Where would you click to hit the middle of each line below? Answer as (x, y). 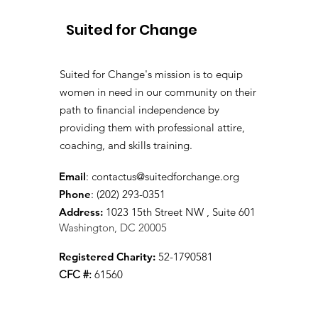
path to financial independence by (139, 109)
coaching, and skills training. (129, 145)
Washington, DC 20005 (113, 227)
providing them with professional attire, (152, 127)
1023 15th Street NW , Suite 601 (181, 212)
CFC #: (75, 274)
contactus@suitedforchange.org (165, 176)
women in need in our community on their (158, 92)
